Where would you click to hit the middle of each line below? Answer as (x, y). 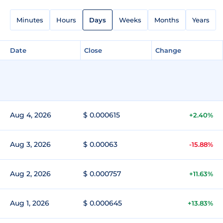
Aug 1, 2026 (30, 203)
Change (168, 50)
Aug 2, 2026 (30, 173)
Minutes (30, 20)
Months (167, 20)
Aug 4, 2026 (31, 115)
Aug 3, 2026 (30, 144)
